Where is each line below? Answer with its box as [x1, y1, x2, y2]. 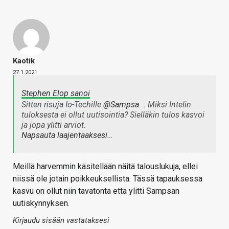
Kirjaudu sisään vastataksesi [13, 216, 109, 225]
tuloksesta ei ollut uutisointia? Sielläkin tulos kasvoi [21, 110, 204, 120]
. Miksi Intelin [142, 100, 191, 110]
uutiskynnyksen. [13, 198, 70, 209]
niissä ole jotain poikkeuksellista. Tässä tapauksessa [13, 174, 202, 184]
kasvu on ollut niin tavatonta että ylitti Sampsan [13, 186, 179, 196]
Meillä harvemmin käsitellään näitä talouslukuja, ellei [13, 162, 198, 172]
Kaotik [13, 56, 35, 66]
